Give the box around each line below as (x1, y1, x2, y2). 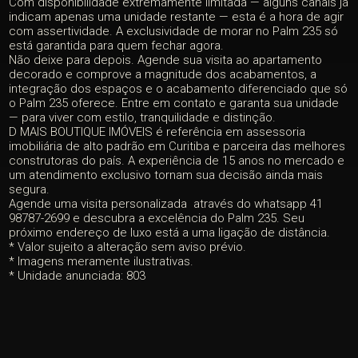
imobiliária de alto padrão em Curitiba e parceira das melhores (9, 139, 346, 153)
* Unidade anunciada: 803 (9, 268, 146, 283)
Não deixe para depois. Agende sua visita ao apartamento (9, 53, 323, 67)
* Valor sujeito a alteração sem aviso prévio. (9, 240, 247, 254)
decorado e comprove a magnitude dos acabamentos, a (9, 67, 317, 82)
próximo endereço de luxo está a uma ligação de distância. (9, 225, 331, 240)
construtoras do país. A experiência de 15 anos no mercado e (9, 153, 345, 168)
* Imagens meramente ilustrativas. (9, 254, 194, 268)
